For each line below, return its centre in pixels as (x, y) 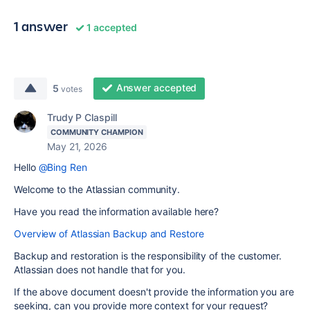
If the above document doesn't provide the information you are (154, 292)
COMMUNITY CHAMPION (97, 132)
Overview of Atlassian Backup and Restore (109, 234)
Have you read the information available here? (117, 211)
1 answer (41, 26)
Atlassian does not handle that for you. (100, 270)
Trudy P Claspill (82, 117)
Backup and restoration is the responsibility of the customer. (148, 256)
